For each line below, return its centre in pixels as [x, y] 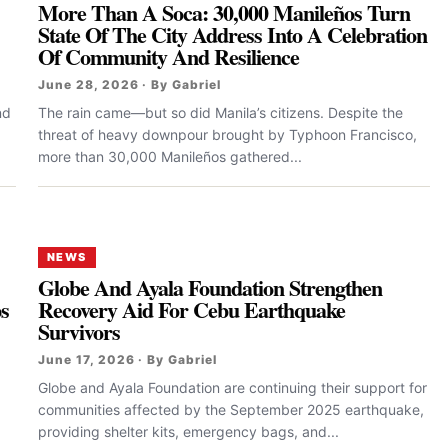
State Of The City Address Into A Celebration [233, 34]
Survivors [79, 331]
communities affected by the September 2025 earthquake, [231, 409]
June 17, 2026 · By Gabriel [127, 359]
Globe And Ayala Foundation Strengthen [210, 287]
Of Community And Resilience [169, 56]
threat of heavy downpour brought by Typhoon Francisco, [227, 134]
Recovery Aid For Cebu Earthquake [192, 309]
